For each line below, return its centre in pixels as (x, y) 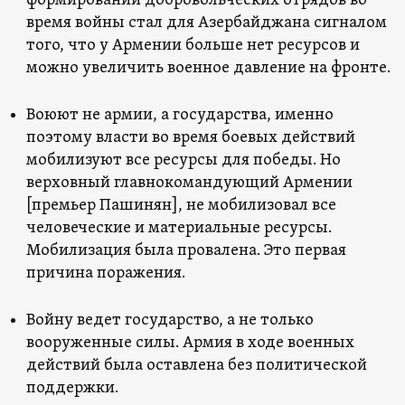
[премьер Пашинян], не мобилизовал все (181, 205)
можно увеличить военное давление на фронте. (208, 68)
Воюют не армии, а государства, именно (179, 115)
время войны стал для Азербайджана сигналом (206, 23)
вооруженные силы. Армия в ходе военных (190, 343)
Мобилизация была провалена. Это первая (186, 250)
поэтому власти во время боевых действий (190, 137)
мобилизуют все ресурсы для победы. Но (183, 160)
